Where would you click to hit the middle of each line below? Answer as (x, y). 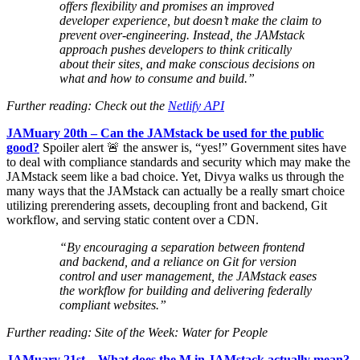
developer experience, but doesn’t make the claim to (190, 21)
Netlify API (196, 106)
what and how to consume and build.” (157, 79)
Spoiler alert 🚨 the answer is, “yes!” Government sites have (193, 148)
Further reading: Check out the (87, 106)
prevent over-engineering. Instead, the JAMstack (182, 35)
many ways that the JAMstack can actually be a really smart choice (176, 191)
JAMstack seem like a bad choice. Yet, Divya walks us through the (175, 177)
